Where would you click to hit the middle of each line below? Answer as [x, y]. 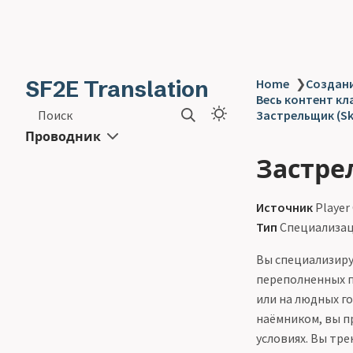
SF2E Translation [117, 89]
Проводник [63, 136]
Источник [284, 207]
